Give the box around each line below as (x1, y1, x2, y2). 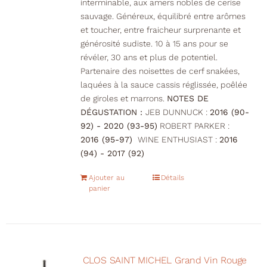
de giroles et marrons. (80, 94, 167, 104)
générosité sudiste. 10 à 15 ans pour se (80, 39, 228, 49)
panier (88, 184, 110, 193)
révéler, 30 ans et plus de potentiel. (80, 52, 218, 63)
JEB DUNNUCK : (145, 107, 210, 117)
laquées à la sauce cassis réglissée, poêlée (80, 80, 247, 90)
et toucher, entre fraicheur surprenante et (80, 25, 241, 35)
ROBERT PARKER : (157, 121, 229, 131)
